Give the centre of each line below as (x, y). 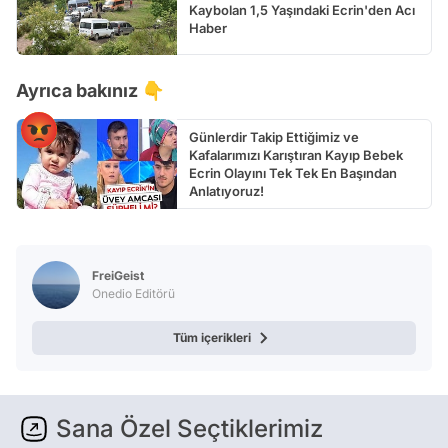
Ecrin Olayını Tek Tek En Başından (293, 172)
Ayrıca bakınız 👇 (90, 90)
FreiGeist (118, 275)
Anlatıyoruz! (226, 190)
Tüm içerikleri (212, 337)
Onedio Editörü (133, 293)
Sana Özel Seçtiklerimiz (189, 428)
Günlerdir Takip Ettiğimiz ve (274, 136)
